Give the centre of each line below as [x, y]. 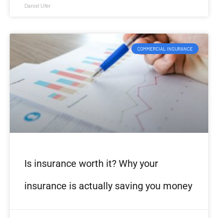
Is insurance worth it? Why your [91, 164]
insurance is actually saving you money [108, 186]
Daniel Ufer [37, 6]
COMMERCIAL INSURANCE [165, 49]
